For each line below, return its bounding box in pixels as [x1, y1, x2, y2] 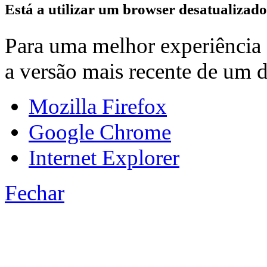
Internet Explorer [29, 145, 179, 170]
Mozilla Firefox [29, 94, 167, 119]
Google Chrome [29, 119, 171, 144]
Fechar [5, 180, 64, 205]
